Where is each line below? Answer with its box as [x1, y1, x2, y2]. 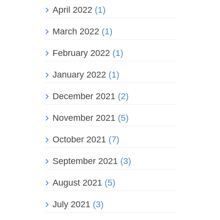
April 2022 [53, 5, 92, 15]
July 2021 [53, 199, 90, 210]
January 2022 [53, 70, 106, 80]
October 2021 [53, 135, 106, 145]
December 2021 [53, 91, 115, 102]
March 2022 [53, 27, 99, 37]
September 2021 [53, 156, 118, 166]
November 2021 [53, 113, 115, 123]
